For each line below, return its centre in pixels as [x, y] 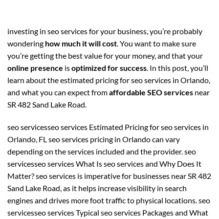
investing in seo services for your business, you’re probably [105, 31]
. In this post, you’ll [177, 67]
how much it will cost [81, 43]
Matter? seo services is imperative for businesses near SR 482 [109, 175]
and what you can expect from [58, 92]
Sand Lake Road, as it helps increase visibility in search [97, 188]
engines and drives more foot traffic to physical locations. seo [109, 200]
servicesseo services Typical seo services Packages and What [108, 212]
